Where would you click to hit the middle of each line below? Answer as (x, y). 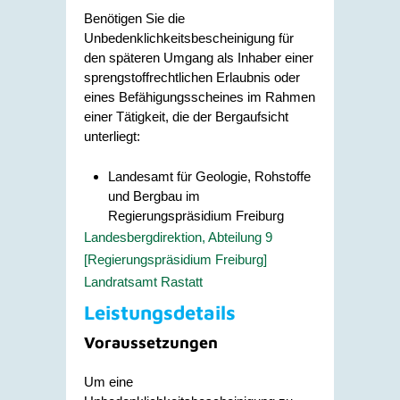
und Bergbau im (154, 196)
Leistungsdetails (160, 312)
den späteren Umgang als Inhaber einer (199, 58)
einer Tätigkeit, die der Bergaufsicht (186, 117)
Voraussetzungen (151, 342)
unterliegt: (112, 136)
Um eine (108, 382)
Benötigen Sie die (134, 18)
